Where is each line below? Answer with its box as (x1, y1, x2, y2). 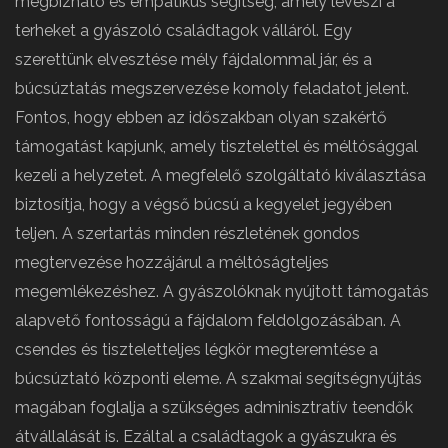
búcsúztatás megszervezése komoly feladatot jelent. (15, 78, 409, 98)
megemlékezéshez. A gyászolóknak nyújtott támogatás (15, 281, 429, 301)
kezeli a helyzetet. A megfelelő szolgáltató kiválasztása (15, 165, 426, 185)
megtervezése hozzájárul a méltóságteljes (15, 252, 329, 272)
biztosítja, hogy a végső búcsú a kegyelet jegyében (15, 194, 392, 214)
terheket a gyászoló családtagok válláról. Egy (15, 20, 352, 40)
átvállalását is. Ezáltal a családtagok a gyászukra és (15, 426, 397, 446)
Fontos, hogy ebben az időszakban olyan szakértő (15, 107, 387, 127)
